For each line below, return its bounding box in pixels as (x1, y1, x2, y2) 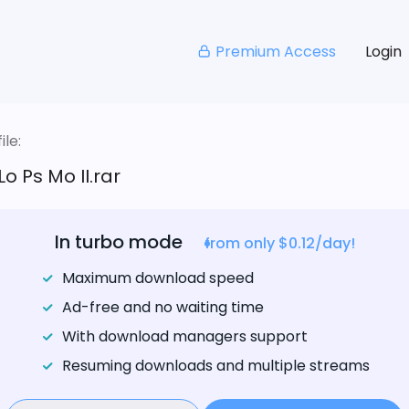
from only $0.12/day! (204, 233, 355, 255)
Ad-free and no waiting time (61, 297, 264, 319)
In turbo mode (54, 229, 183, 256)
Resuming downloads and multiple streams (61, 355, 370, 377)
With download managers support (61, 326, 308, 348)
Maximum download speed (61, 267, 254, 289)
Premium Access (215, 40, 336, 62)
